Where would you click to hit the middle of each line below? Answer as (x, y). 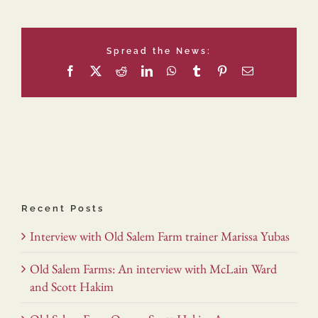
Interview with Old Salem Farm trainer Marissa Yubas (160, 236)
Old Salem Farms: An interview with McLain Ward (153, 269)
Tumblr (218, 70)
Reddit (141, 70)
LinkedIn (172, 70)
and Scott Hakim (72, 287)
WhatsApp (200, 70)
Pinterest (246, 70)
